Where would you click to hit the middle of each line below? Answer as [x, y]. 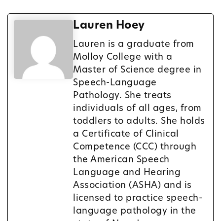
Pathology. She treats [122, 96]
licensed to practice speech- [138, 199]
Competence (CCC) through [135, 147]
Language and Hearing [127, 173]
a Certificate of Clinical [126, 135]
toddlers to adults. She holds [139, 122]
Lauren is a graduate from [134, 45]
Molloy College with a [123, 58]
